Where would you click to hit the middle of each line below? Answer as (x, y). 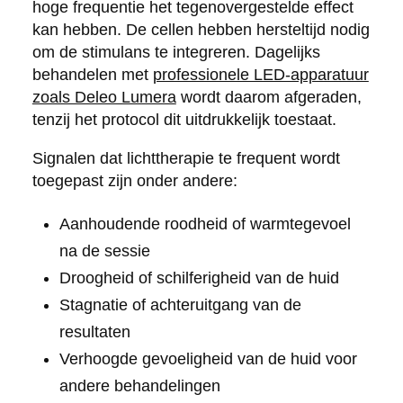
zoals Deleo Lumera (104, 97)
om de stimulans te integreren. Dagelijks (176, 52)
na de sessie (104, 251)
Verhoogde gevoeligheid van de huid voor (208, 358)
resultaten (94, 331)
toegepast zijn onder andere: (134, 180)
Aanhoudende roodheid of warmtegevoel (205, 224)
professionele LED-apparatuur (260, 74)
